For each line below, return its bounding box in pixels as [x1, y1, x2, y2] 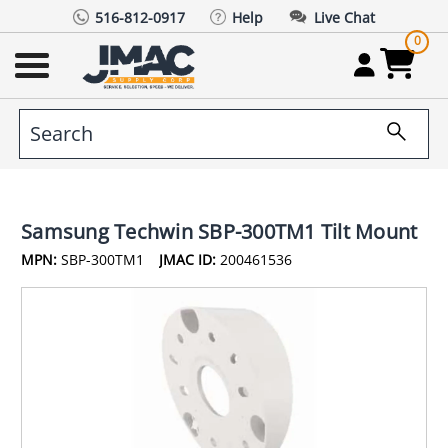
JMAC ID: [158, 249, 216, 269]
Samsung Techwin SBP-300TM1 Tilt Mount [21, 217, 418, 245]
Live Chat [314, 7, 375, 27]
